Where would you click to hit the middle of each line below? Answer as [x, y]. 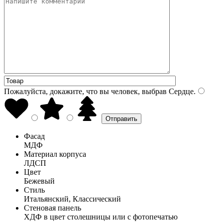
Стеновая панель [53, 208]
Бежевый [39, 181]
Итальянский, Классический [72, 199]
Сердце [180, 91]
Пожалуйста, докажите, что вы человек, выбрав [85, 91]
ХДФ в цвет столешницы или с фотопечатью [101, 217]
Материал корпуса [55, 154]
